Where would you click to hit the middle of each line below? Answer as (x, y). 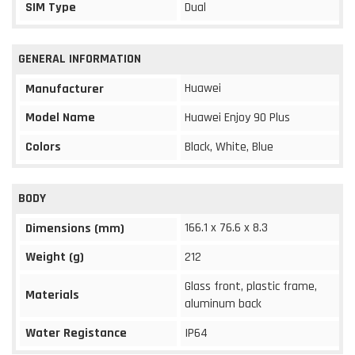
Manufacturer (65, 89)
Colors (43, 147)
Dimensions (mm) (75, 228)
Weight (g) (55, 257)
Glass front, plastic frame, (251, 286)
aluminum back (223, 303)
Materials (52, 295)
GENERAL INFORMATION (80, 59)
